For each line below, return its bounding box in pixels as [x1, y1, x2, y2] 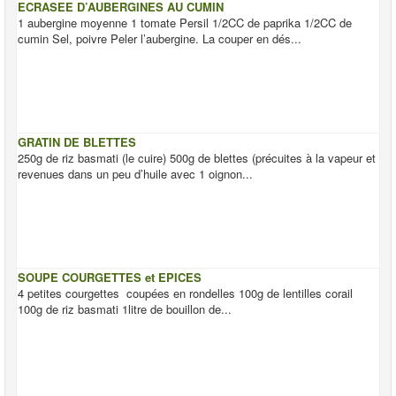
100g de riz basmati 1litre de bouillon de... [18, 301, 232, 317]
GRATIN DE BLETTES [18, 133, 136, 150]
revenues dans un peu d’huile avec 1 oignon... [18, 165, 253, 182]
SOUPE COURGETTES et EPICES [18, 269, 202, 286]
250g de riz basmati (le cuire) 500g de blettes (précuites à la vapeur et [18, 149, 376, 166]
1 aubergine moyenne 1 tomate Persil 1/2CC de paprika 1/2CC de [18, 14, 352, 31]
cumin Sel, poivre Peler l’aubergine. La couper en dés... [18, 30, 301, 47]
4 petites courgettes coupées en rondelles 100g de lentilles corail [18, 285, 353, 301]
